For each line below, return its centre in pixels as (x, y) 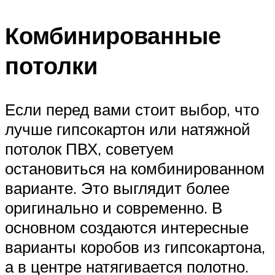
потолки (51, 65)
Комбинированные (113, 35)
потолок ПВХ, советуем (89, 149)
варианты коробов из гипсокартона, (135, 247)
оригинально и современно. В (114, 208)
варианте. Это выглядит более (117, 188)
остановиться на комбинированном (135, 168)
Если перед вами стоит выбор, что (132, 110)
